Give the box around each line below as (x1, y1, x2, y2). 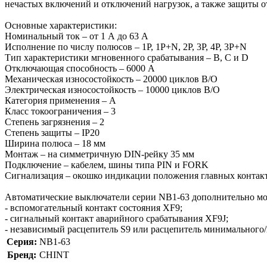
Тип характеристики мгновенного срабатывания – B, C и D (5, 52, 249, 63)
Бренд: (7, 249, 36, 260)
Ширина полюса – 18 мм (5, 138, 105, 148)
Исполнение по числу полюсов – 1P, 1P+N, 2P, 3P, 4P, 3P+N (5, 41, 247, 52)
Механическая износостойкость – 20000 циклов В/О (5, 73, 218, 84)
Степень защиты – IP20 (5, 127, 100, 138)
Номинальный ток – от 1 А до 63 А (5, 30, 148, 41)
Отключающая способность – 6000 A (5, 63, 155, 73)
